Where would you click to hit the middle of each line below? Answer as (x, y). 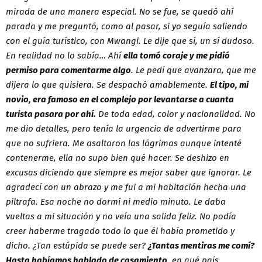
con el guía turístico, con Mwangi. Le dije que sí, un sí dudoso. (130, 41)
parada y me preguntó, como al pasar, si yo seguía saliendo (127, 26)
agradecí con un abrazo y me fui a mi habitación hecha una (126, 187)
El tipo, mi (229, 85)
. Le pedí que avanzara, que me (194, 70)
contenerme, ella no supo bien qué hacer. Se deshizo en (118, 158)
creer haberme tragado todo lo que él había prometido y (120, 231)
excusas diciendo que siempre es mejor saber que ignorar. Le (129, 172)
